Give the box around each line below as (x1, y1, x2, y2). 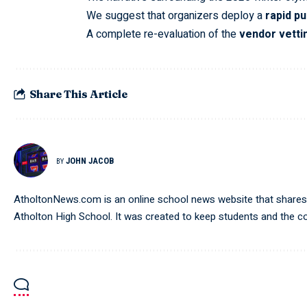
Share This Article (29, 86, 127, 101)
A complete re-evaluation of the (86, 26, 239, 43)
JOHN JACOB (66, 155, 114, 166)
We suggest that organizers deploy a (86, 8, 265, 25)
